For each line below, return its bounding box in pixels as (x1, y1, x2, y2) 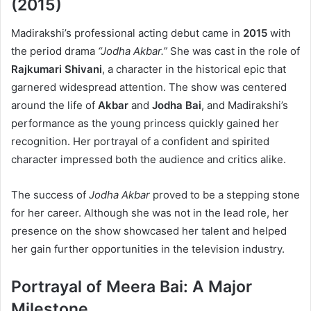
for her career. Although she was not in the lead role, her (11, 205, 289, 219)
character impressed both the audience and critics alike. (11, 152, 286, 166)
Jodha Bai (152, 98, 201, 112)
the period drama (11, 44, 98, 58)
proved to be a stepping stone (150, 187, 300, 201)
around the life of (11, 98, 98, 112)
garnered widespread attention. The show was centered (11, 80, 287, 94)
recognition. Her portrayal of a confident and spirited (11, 134, 269, 148)
